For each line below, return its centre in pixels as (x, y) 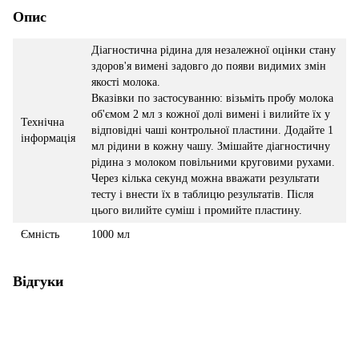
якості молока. (126, 82)
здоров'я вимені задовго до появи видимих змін (209, 66)
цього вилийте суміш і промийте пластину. (197, 210)
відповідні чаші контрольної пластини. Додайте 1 (212, 130)
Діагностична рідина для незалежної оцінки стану (214, 50)
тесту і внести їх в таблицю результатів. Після (202, 194)
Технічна (42, 122)
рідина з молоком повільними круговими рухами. (213, 162)
